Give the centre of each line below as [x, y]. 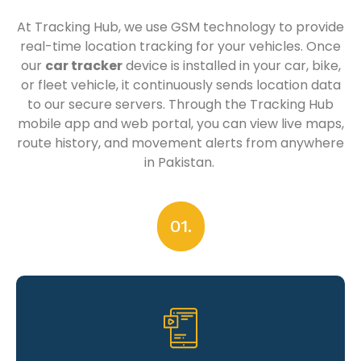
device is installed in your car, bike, [231, 65]
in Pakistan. [180, 162]
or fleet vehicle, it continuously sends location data [180, 85]
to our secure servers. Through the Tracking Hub [180, 104]
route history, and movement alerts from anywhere [180, 143]
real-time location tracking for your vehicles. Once [180, 46]
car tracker [83, 65]
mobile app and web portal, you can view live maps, [180, 123]
